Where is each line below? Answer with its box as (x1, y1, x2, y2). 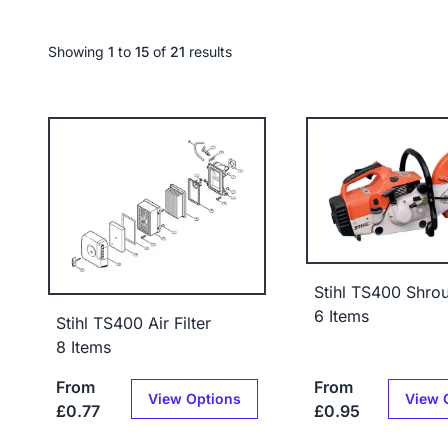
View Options (147, 389, 241, 407)
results (189, 43, 232, 60)
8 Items (56, 336, 111, 357)
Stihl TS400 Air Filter (56, 312, 211, 333)
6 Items (313, 306, 369, 327)
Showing (48, 43, 104, 60)
